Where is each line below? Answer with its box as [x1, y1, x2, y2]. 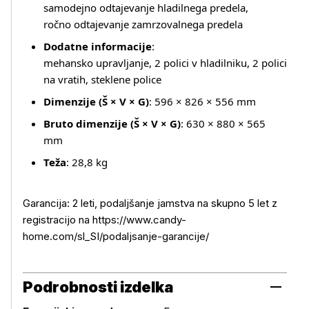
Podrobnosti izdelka [23, 278, 173, 296]
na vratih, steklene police [43, 72, 161, 86]
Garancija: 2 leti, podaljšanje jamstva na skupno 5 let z [23, 197, 277, 210]
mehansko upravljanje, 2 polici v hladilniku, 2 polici [43, 56, 287, 70]
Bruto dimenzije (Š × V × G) [43, 117, 181, 130]
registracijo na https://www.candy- [23, 213, 186, 226]
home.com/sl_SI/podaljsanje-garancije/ [23, 230, 209, 243]
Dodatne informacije [43, 39, 152, 53]
